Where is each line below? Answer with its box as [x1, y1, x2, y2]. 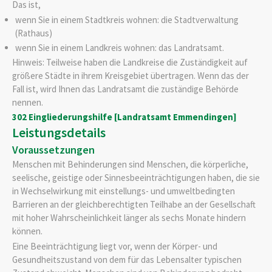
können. [12, 225, 42, 237]
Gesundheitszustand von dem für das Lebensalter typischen [12, 253, 242, 265]
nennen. [12, 97, 43, 109]
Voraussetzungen [12, 142, 95, 157]
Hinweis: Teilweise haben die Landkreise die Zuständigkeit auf [12, 56, 248, 69]
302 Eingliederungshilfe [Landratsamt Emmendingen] [12, 110, 237, 123]
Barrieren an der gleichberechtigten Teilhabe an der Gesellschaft [12, 199, 256, 211]
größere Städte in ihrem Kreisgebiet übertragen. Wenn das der [12, 70, 249, 82]
